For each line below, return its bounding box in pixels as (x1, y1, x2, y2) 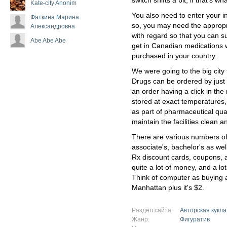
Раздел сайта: (132, 206, 174, 214)
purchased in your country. (132, 52, 217, 60)
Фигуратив (180, 215, 210, 223)
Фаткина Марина (30, 13, 79, 21)
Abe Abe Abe (30, 36, 66, 44)
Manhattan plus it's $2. (132, 183, 204, 192)
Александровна (30, 22, 75, 30)
